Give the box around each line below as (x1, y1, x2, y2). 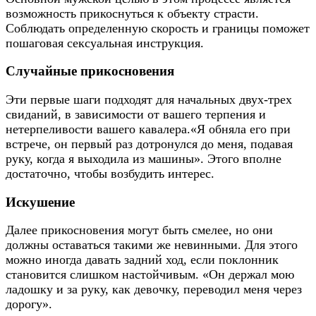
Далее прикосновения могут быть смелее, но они (6, 223, 273, 238)
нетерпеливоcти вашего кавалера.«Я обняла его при (6, 121, 291, 136)
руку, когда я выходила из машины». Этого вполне (6, 151, 281, 166)
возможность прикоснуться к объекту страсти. (6, 6, 259, 20)
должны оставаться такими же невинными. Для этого (6, 238, 298, 253)
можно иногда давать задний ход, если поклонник (6, 253, 279, 267)
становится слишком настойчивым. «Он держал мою (6, 267, 294, 282)
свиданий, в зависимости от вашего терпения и (6, 107, 266, 121)
